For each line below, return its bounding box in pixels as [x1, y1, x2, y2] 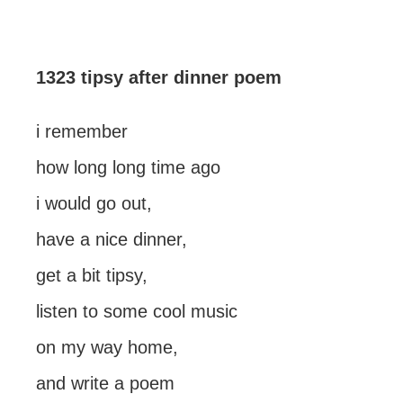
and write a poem [36, 373, 175, 393]
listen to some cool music [36, 301, 237, 321]
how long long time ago [36, 157, 220, 177]
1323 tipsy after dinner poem [36, 67, 282, 87]
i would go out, [36, 193, 152, 213]
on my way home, [36, 337, 178, 357]
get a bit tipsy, [36, 265, 148, 285]
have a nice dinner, [36, 229, 187, 249]
